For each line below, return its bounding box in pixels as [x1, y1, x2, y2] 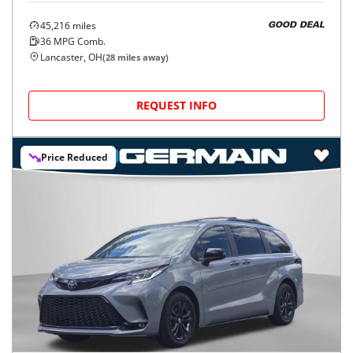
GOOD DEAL [268, 21, 325, 31]
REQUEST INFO [136, 97, 217, 113]
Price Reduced [41, 150, 108, 164]
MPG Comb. [51, 34, 106, 48]
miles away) [115, 50, 169, 63]
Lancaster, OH [40, 50, 102, 64]
